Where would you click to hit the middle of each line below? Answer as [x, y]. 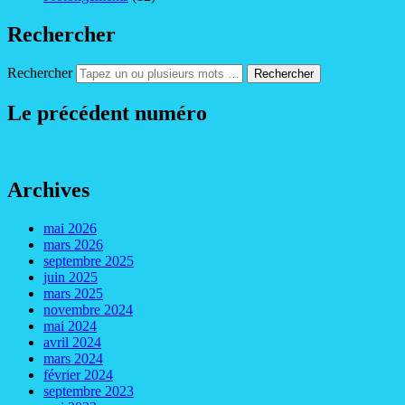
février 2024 [78, 375]
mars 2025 [73, 294]
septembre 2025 [89, 261]
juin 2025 [71, 278]
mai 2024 [70, 326]
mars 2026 [73, 245]
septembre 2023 [89, 391]
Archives [48, 190]
